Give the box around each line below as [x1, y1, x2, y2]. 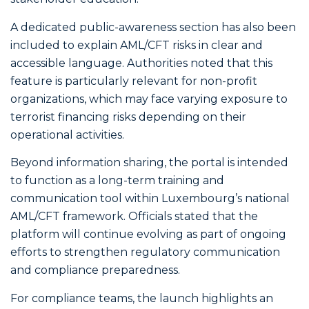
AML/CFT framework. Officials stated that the [10, 210, 258, 223]
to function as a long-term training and [10, 174, 224, 188]
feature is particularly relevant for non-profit [10, 74, 257, 88]
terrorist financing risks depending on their [10, 110, 246, 123]
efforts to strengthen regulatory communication [10, 246, 280, 259]
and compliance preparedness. [10, 263, 180, 277]
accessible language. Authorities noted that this [10, 56, 272, 70]
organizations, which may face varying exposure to [10, 92, 288, 106]
